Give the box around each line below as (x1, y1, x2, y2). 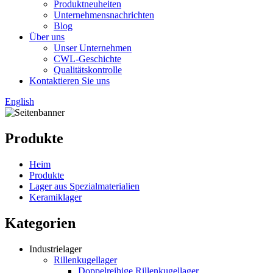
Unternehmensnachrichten (54, 10, 154, 20)
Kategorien (5, 214, 76, 231)
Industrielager (29, 243, 82, 254)
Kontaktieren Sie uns (29, 76, 110, 86)
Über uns (29, 32, 65, 42)
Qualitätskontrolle (54, 65, 122, 75)
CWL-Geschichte (54, 54, 121, 64)
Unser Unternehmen (54, 43, 132, 53)
